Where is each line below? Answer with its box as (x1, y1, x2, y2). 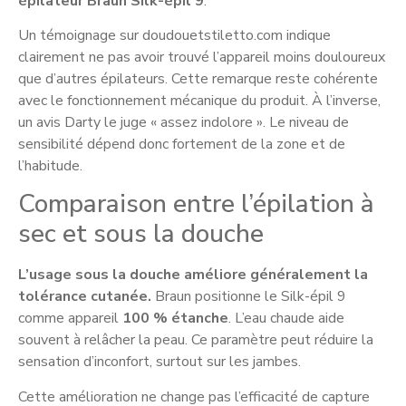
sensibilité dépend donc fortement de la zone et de (18, 134, 345, 155)
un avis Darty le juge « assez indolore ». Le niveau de (18, 112, 349, 133)
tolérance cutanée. (18, 286, 151, 307)
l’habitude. (18, 156, 82, 177)
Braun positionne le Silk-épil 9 (151, 286, 346, 307)
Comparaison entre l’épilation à (18, 187, 374, 222)
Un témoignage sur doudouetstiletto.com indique (18, 25, 331, 46)
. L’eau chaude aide (228, 308, 344, 329)
